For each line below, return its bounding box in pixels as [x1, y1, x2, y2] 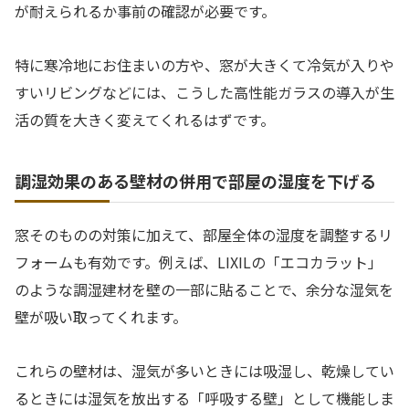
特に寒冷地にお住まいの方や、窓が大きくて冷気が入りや [15, 54, 394, 77]
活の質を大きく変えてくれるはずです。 [15, 109, 275, 131]
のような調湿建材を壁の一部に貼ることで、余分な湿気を [15, 278, 393, 301]
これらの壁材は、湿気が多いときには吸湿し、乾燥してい [15, 359, 394, 382]
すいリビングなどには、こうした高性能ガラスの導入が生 [15, 81, 394, 104]
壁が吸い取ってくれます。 [15, 306, 187, 329]
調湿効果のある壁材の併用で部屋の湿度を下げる [15, 169, 376, 194]
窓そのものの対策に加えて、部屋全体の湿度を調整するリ [15, 224, 393, 246]
